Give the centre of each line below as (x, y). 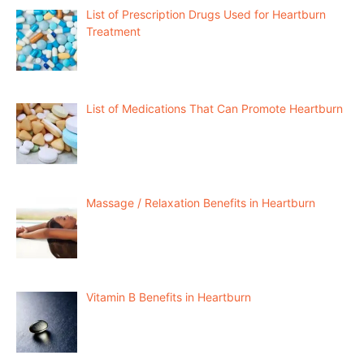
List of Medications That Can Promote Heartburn (214, 109)
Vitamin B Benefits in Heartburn (168, 297)
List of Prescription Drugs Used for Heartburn (206, 15)
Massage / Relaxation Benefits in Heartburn (200, 202)
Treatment (113, 32)
